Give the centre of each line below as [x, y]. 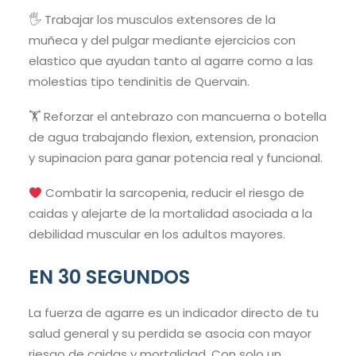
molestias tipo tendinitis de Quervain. [139, 82]
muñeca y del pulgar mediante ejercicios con [162, 41]
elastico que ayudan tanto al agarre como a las [171, 61]
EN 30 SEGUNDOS [109, 277]
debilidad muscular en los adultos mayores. [157, 234]
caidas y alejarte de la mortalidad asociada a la [170, 214]
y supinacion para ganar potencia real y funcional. [176, 158]
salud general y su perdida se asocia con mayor [170, 334]
